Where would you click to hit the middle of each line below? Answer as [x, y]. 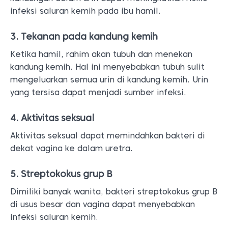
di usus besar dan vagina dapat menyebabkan [103, 204]
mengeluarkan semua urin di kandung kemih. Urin [109, 80]
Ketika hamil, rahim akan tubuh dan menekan [101, 54]
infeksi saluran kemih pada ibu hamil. [85, 11]
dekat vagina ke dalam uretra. [72, 148]
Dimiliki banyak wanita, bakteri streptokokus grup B [114, 192]
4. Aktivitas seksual [52, 118]
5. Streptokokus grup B [61, 174]
